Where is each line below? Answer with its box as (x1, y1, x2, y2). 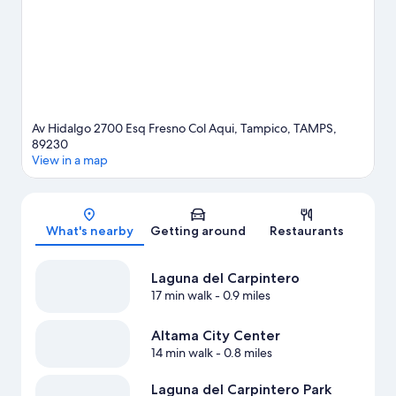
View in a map (32, 152, 108, 169)
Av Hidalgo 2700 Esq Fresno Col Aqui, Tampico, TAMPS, (32, 120, 337, 137)
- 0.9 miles (211, 287, 270, 304)
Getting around (150, 223, 246, 240)
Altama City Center (150, 327, 280, 345)
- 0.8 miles (212, 345, 272, 362)
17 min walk (150, 287, 212, 304)
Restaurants (269, 223, 344, 240)
